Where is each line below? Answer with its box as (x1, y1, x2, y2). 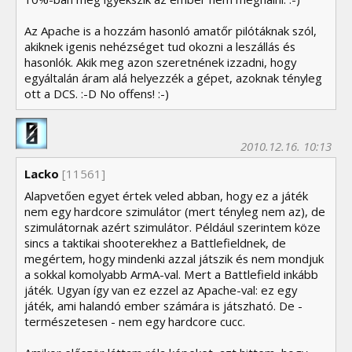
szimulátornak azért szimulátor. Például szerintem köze (24, 218, 321, 235)
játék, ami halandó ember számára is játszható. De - (24, 297, 302, 313)
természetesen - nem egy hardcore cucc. (24, 313, 245, 329)
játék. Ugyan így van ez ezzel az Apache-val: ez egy (24, 281, 297, 298)
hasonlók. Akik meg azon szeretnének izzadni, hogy (24, 54, 296, 71)
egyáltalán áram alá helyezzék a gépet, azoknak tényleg (24, 70, 322, 86)
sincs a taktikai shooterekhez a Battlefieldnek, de (24, 234, 286, 251)
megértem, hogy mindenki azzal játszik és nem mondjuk (24, 250, 324, 266)
